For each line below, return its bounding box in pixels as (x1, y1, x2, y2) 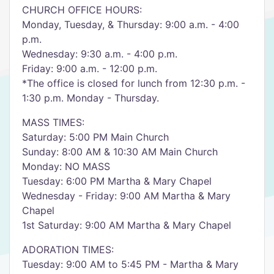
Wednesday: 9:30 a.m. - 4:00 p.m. (22, 48, 177, 60)
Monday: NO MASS (22, 160, 110, 172)
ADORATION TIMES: (22, 243, 114, 256)
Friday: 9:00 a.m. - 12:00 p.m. (22, 62, 157, 75)
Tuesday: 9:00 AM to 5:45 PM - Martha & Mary (22, 258, 239, 270)
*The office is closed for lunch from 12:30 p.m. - (22, 77, 245, 89)
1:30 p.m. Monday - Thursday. (22, 92, 159, 104)
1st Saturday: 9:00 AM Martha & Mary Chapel (22, 219, 231, 231)
